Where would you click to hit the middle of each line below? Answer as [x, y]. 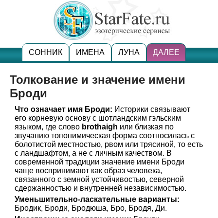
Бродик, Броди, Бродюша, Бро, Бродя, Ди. [91, 208]
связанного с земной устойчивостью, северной [99, 179]
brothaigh [100, 127]
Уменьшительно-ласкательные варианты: [97, 199]
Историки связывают [151, 109]
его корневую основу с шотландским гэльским [98, 118]
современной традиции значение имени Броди [100, 162]
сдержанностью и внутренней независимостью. [100, 188]
